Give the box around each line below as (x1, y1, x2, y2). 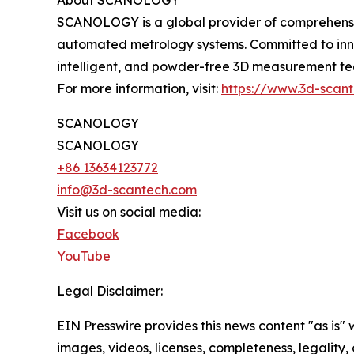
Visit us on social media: (57, 204, 201, 220)
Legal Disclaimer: (57, 283, 163, 299)
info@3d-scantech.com (57, 182, 197, 198)
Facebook (57, 226, 119, 243)
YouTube (57, 248, 111, 265)
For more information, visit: (57, 81, 221, 97)
